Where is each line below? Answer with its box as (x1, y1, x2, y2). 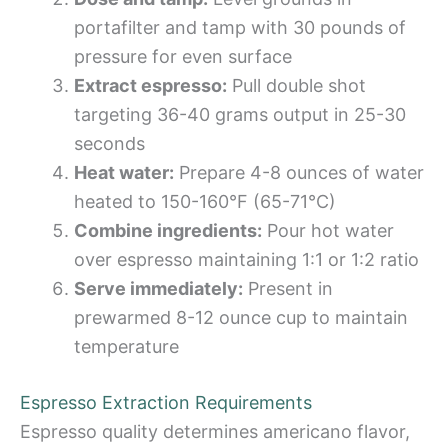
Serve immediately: (74, 277, 243, 299)
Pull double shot (227, 74, 366, 96)
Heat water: (74, 161, 174, 183)
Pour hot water (262, 219, 394, 241)
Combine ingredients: (74, 219, 262, 241)
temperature (74, 335, 179, 357)
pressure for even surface (74, 45, 292, 67)
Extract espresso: (74, 74, 227, 96)
